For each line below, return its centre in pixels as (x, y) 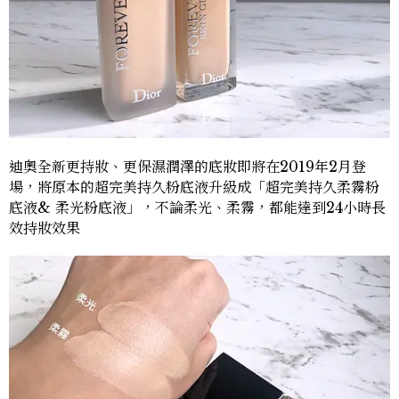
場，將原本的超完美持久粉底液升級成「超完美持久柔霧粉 (194, 187)
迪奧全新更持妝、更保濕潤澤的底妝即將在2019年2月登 (187, 167)
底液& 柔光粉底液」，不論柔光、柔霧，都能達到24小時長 (197, 208)
